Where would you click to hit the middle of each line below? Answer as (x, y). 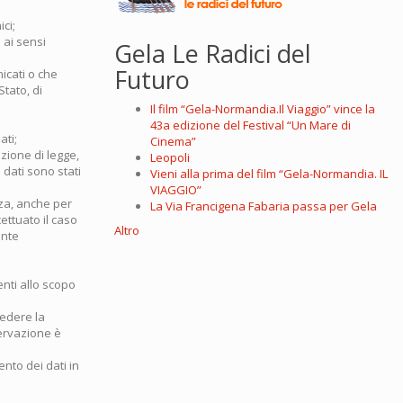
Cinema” (173, 142)
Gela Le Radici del (213, 54)
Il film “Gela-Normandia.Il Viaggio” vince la (263, 109)
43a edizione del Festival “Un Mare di (251, 125)
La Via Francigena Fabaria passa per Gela (264, 206)
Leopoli (170, 158)
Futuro (152, 80)
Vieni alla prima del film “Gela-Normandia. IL (269, 174)
